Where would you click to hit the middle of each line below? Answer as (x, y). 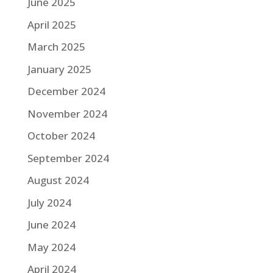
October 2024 (61, 136)
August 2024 (58, 180)
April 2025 (51, 24)
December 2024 (66, 91)
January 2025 (59, 69)
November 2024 (67, 113)
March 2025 (56, 47)
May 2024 (51, 247)
